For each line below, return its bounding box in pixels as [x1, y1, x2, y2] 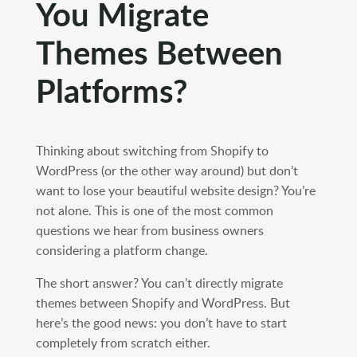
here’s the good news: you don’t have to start [35, 314, 287, 332]
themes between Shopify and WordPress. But [35, 294, 290, 312]
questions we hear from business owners [35, 222, 264, 240]
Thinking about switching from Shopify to [35, 142, 269, 160]
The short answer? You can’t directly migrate [35, 274, 283, 292]
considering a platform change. [35, 241, 208, 260]
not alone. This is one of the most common [35, 202, 273, 220]
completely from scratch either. [35, 334, 210, 352]
